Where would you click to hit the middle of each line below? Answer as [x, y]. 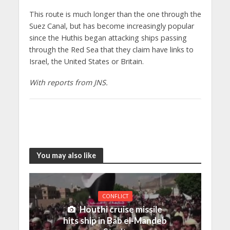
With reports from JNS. [68, 82]
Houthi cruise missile [121, 209]
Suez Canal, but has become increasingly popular [111, 26]
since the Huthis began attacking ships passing [108, 37]
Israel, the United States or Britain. [86, 61]
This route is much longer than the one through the [115, 14]
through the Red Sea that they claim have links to [111, 49]
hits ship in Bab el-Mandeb [115, 221]
